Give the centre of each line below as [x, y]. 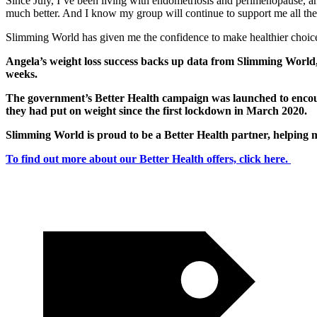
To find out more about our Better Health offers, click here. [147, 158]
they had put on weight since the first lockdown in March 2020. [158, 110]
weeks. [22, 74]
